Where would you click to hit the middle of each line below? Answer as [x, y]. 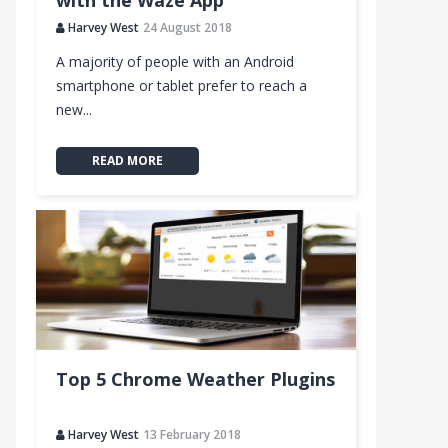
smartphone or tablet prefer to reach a [181, 85]
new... [74, 109]
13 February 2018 [192, 434]
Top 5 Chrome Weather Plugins [195, 379]
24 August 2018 [187, 27]
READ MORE [127, 160]
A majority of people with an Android [175, 61]
